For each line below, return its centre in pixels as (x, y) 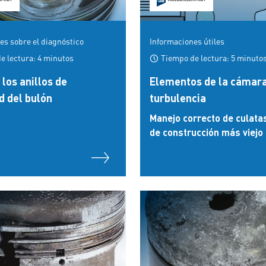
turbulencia (178, 98)
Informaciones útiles (187, 41)
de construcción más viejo (206, 132)
